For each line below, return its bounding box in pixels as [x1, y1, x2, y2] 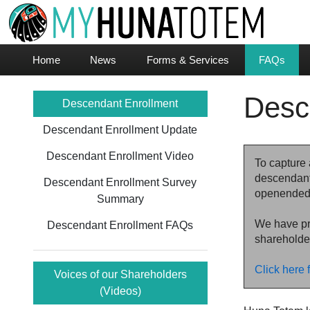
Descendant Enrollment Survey [44, 176, 197, 188]
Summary [96, 193, 144, 205]
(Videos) [99, 285, 141, 297]
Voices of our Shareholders [53, 268, 187, 280]
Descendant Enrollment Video [46, 150, 194, 162]
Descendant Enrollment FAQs [47, 219, 194, 231]
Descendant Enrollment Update [43, 124, 198, 136]
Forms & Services [146, 54, 229, 66]
